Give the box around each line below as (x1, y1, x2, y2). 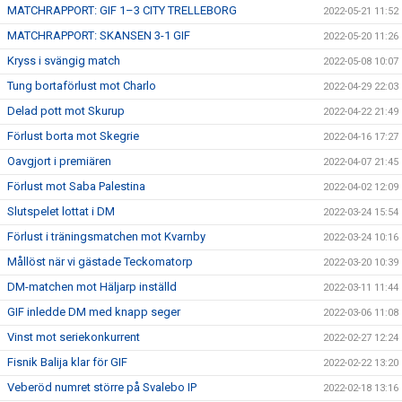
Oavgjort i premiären (7, 154, 111, 168)
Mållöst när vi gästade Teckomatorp (7, 255, 193, 268)
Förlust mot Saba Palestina (7, 179, 145, 193)
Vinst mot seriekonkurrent (7, 330, 140, 344)
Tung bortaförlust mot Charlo (7, 79, 156, 92)
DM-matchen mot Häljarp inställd (7, 280, 177, 293)
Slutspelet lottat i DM (7, 205, 115, 218)
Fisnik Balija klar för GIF (7, 355, 127, 369)
